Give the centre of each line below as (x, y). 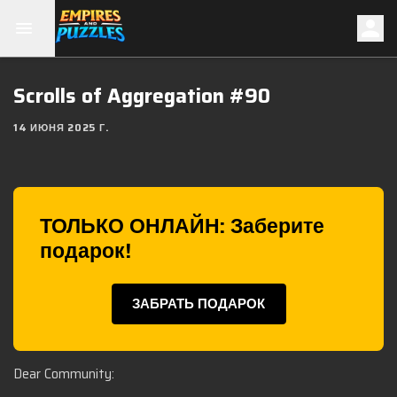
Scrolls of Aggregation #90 (142, 96)
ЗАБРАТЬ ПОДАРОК (198, 304)
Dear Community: (64, 374)
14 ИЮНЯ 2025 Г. (62, 128)
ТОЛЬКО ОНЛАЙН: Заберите (182, 226)
